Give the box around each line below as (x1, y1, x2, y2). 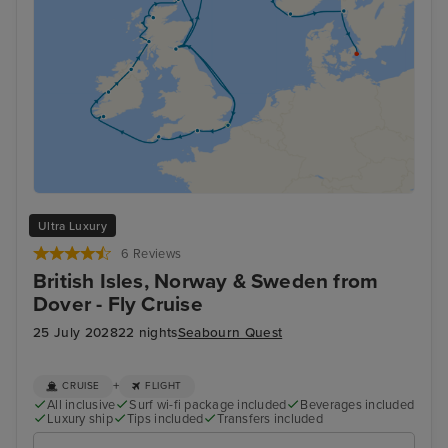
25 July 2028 (33, 325, 118, 342)
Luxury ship (47, 410, 113, 427)
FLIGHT (145, 380, 182, 393)
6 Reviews (121, 245, 182, 262)
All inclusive (47, 396, 116, 413)
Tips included (126, 410, 204, 427)
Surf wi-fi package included (129, 396, 287, 413)
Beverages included (300, 396, 415, 413)
